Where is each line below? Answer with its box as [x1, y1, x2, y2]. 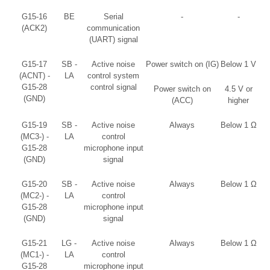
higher [228, 95, 249, 105]
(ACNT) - [19, 71, 50, 80]
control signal [90, 82, 137, 92]
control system [87, 71, 139, 80]
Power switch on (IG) [145, 59, 219, 69]
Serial [103, 11, 124, 21]
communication [87, 23, 140, 33]
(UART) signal [89, 34, 138, 44]
